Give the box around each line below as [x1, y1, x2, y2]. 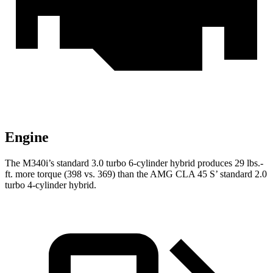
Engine [5, 129, 49, 146]
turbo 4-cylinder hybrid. [5, 180, 96, 191]
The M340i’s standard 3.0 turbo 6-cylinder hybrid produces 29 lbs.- [5, 158, 263, 169]
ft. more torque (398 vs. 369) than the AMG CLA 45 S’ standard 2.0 [5, 169, 267, 180]
